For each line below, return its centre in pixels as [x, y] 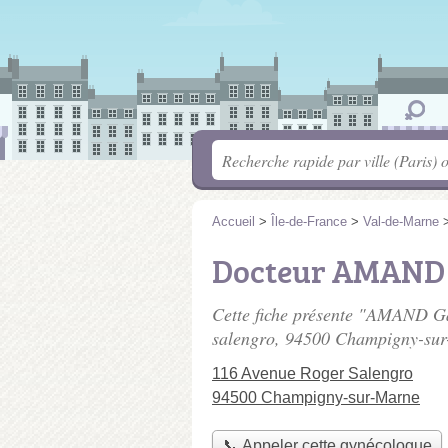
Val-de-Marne [401, 221]
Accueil [233, 221]
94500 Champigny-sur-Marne [316, 397]
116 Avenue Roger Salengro [312, 373]
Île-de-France [309, 221]
